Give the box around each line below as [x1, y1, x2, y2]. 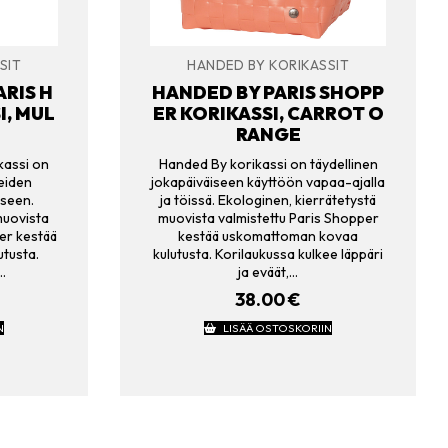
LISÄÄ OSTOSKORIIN [222, 321, 332, 336]
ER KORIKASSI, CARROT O [152, 102, 384, 126]
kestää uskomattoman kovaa [178, 226, 358, 245]
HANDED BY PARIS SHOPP [152, 81, 384, 105]
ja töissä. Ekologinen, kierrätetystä [160, 190, 376, 209]
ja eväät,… [238, 262, 298, 281]
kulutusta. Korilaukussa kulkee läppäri [153, 244, 383, 263]
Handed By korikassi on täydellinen [158, 154, 378, 173]
